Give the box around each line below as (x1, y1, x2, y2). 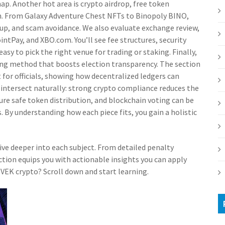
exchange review (142, 23, 197, 33)
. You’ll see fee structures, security (71, 35, 186, 45)
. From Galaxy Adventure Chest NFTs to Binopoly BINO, (2, 11, 189, 21)
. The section (157, 59, 200, 69)
